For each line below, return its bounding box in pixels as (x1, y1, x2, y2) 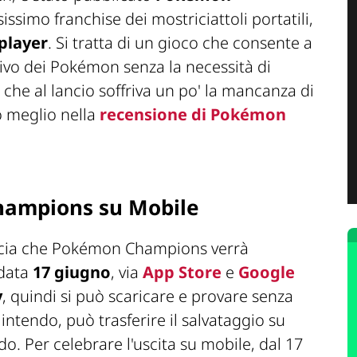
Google (238, 261, 295, 283)
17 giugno (33, 261, 111, 283)
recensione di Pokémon (100, 104, 286, 126)
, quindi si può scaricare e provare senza (2, 284, 293, 307)
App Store (143, 261, 222, 283)
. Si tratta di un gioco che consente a (48, 32, 312, 54)
